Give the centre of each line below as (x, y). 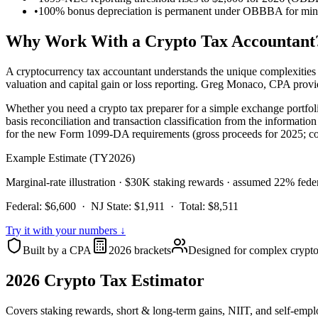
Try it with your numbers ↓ (66, 231)
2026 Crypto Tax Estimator (105, 281)
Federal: (25, 207)
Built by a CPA (57, 251)
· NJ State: (104, 207)
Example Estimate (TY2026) (70, 158)
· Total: (185, 207)
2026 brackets (140, 251)
